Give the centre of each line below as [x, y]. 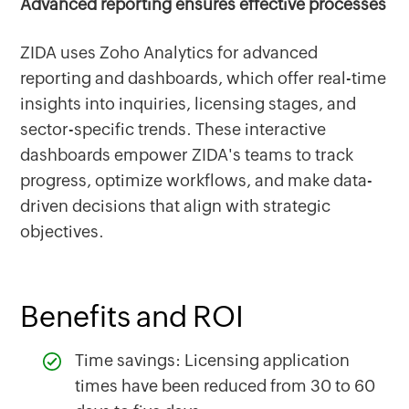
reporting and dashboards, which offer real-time [204, 78]
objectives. [63, 231]
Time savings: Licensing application [213, 360]
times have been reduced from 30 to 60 [225, 386]
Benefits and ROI [132, 316]
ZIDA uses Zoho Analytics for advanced [169, 52]
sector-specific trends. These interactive [173, 129]
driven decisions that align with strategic [176, 206]
